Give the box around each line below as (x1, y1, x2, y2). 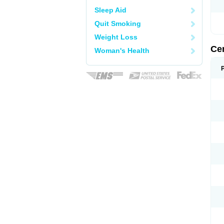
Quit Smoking (94, 19, 141, 27)
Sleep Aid (94, 6, 126, 14)
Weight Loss (94, 33, 137, 41)
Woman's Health (94, 46, 149, 54)
